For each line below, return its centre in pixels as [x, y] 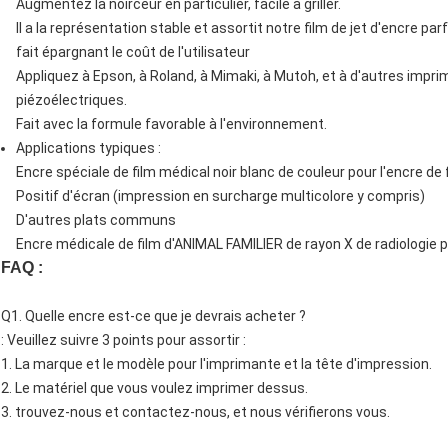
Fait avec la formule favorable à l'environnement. [171, 124]
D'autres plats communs [96, 220]
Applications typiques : [88, 148]
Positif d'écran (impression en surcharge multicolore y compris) [220, 196]
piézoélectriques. [71, 100]
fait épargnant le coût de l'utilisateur [133, 52]
